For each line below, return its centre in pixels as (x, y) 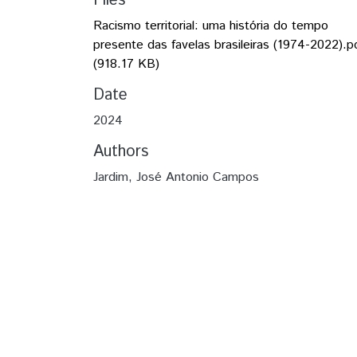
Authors (121, 151)
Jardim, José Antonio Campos (176, 177)
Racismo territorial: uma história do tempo (211, 25)
